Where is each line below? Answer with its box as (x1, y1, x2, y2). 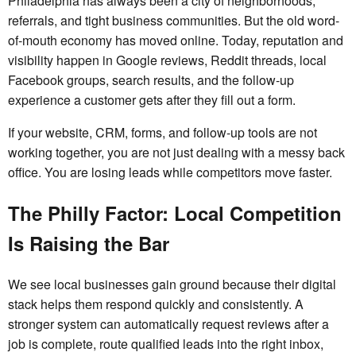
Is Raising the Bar (8, 230, 169, 257)
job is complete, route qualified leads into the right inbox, (8, 335, 323, 354)
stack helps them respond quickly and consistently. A (8, 295, 304, 314)
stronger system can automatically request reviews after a (8, 315, 329, 334)
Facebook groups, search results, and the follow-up (8, 71, 294, 90)
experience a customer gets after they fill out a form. (8, 91, 296, 110)
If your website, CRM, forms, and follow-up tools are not (8, 123, 317, 142)
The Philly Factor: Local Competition (8, 199, 342, 227)
